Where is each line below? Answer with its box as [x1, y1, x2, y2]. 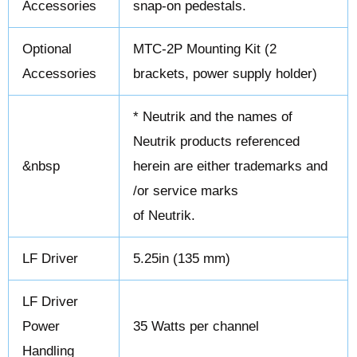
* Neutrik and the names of [133, 108, 293, 124]
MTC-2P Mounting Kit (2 [133, 41, 277, 57]
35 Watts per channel [133, 318, 260, 334]
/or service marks [133, 182, 239, 198]
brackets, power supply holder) [133, 65, 318, 81]
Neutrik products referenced [133, 133, 300, 149]
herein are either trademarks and [133, 158, 328, 174]
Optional [22, 41, 73, 57]
